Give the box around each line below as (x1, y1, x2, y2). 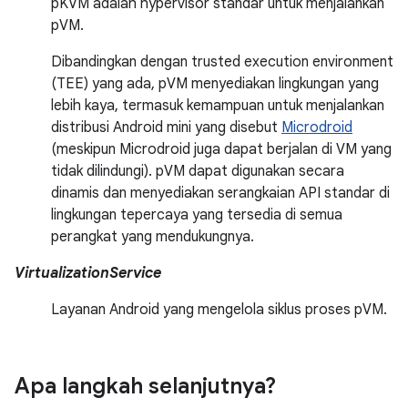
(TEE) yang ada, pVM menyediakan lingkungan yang (51, 75, 379, 94)
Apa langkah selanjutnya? (15, 372, 276, 401)
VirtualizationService (15, 264, 161, 283)
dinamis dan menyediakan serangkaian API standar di (51, 184, 390, 203)
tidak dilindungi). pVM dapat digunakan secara (51, 162, 344, 181)
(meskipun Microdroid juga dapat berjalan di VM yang (51, 140, 392, 159)
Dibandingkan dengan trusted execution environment (51, 53, 393, 72)
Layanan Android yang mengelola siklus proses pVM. (51, 301, 387, 320)
